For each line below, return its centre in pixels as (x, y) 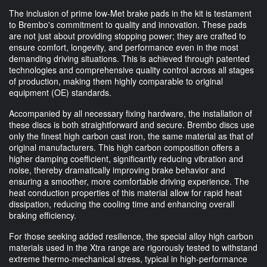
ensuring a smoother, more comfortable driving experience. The (129, 181)
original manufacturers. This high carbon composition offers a (124, 147)
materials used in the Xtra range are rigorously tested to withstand (133, 247)
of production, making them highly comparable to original (116, 81)
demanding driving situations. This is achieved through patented (129, 58)
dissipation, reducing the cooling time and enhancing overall (122, 204)
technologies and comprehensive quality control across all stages (131, 69)
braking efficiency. (43, 215)
